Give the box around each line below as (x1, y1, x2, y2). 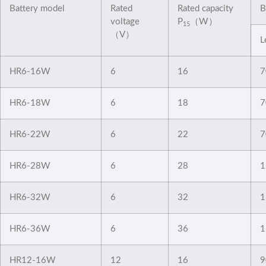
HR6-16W (9, 66, 50, 76)
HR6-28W (9, 161, 50, 170)
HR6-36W (9, 224, 50, 233)
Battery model (9, 4, 65, 13)
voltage (110, 17, 140, 26)
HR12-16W (9, 255, 56, 265)
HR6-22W (9, 129, 50, 139)
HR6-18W (9, 98, 50, 107)
